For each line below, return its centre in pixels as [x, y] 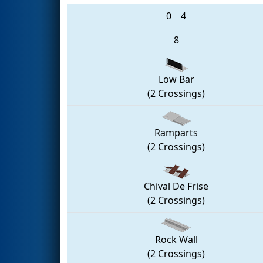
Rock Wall [176, 240]
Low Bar [176, 80]
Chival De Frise [176, 186]
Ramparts [176, 133]
